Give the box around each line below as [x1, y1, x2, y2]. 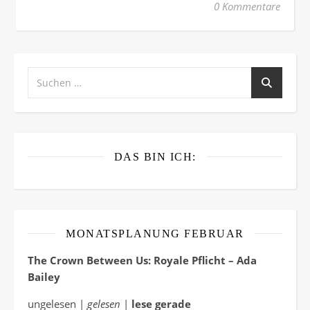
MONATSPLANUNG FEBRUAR [66, 227, 244, 239]
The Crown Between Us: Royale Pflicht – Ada [28, 253, 257, 267]
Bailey [28, 269, 60, 284]
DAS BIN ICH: [113, 150, 197, 163]
